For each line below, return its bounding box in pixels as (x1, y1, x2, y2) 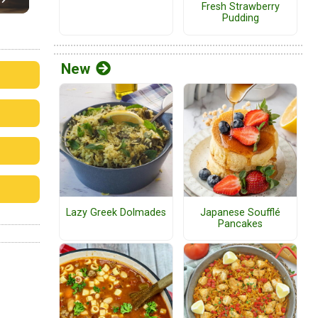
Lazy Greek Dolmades (66, 206, 166, 219)
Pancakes (218, 217, 263, 230)
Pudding (221, 12, 259, 25)
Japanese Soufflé (200, 206, 280, 219)
